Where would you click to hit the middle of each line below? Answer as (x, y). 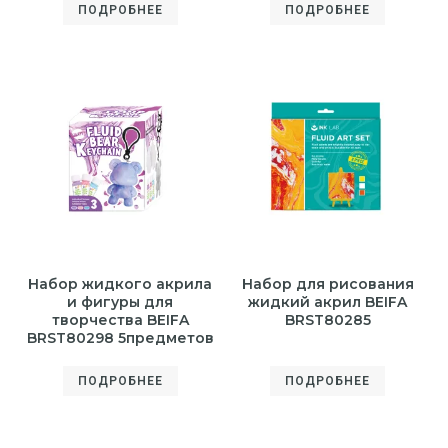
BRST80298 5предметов (120, 337)
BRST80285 (327, 319)
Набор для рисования (327, 283)
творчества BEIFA (120, 319)
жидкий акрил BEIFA (328, 301)
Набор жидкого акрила (120, 283)
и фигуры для (120, 301)
